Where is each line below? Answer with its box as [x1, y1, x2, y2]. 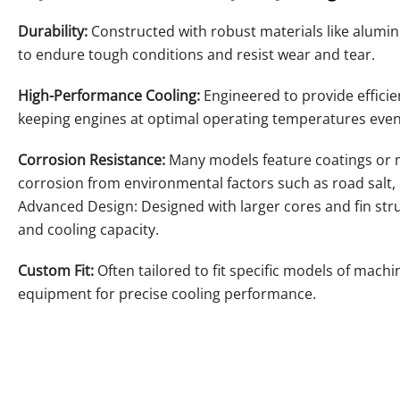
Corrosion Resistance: [18, 149, 165, 170]
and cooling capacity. [18, 219, 159, 239]
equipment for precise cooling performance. [18, 283, 316, 304]
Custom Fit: [18, 260, 94, 280]
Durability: [18, 21, 87, 41]
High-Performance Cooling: [18, 85, 200, 105]
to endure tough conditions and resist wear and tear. [18, 44, 375, 64]
